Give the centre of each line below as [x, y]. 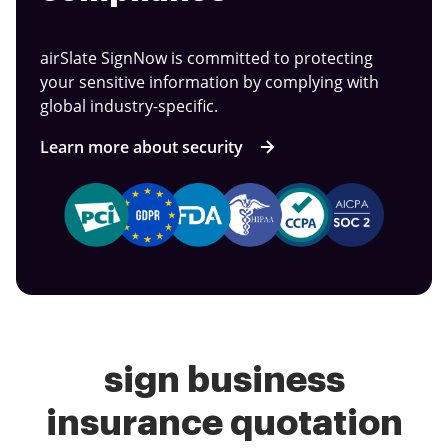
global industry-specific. [129, 106]
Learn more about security [141, 146]
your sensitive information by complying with [209, 82]
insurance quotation [224, 423]
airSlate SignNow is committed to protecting [206, 58]
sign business [224, 380]
